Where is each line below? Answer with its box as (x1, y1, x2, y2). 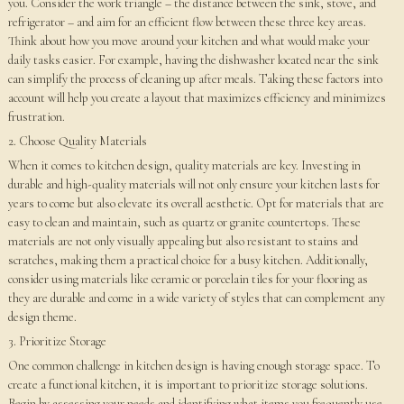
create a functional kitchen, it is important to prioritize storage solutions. (7, 377, 368, 392)
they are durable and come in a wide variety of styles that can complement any (7, 290, 385, 306)
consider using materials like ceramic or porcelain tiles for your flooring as (7, 271, 368, 287)
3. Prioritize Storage (7, 334, 106, 349)
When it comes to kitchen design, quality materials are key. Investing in (7, 158, 361, 173)
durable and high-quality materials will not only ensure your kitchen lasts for (7, 177, 380, 192)
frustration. (7, 109, 65, 124)
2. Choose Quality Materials (7, 133, 147, 149)
